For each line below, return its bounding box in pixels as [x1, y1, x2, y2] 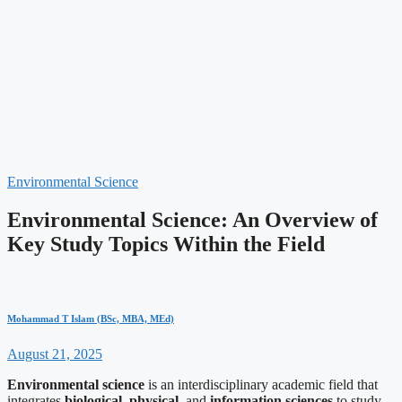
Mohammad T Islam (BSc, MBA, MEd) [7, 312, 174, 324]
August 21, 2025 [7, 345, 102, 362]
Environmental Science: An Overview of [7, 207, 378, 232]
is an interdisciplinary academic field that [144, 376, 378, 392]
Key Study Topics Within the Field [7, 232, 325, 256]
